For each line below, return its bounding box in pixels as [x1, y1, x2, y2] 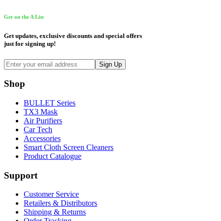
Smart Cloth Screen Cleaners [24, 143, 113, 151]
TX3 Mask [24, 107, 58, 116]
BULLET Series [24, 98, 75, 107]
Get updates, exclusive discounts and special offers [4, 32, 142, 40]
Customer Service [24, 190, 79, 199]
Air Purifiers [24, 116, 62, 125]
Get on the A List [4, 14, 44, 20]
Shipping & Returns [24, 208, 86, 217]
